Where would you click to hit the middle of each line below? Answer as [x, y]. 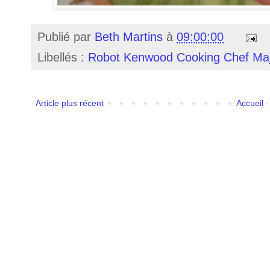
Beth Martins [129, 37]
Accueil [250, 103]
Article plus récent [70, 103]
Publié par [66, 37]
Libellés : [63, 58]
